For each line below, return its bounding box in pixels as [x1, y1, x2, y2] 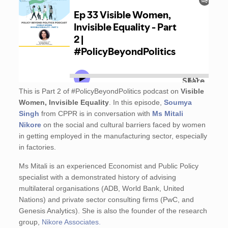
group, [19, 218, 42, 226]
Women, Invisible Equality [19, 98, 109, 106]
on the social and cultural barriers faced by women [41, 121, 206, 129]
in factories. [19, 143, 59, 151]
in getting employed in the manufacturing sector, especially [19, 132, 208, 140]
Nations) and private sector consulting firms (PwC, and [19, 195, 194, 204]
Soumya [164, 98, 192, 106]
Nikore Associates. [42, 218, 101, 226]
